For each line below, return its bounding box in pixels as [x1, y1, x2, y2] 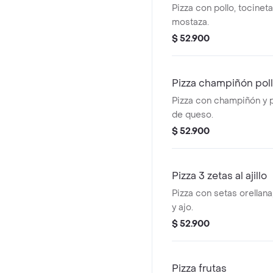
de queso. [172, 109, 213, 121]
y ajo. [172, 202, 193, 213]
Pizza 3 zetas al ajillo [172, 169, 267, 182]
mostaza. [172, 16, 209, 28]
